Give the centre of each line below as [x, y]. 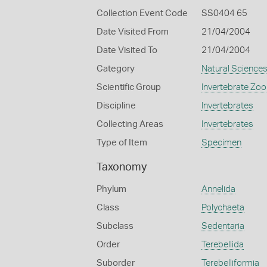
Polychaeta [223, 208]
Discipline [116, 106]
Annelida [218, 189]
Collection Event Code [142, 13]
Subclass [115, 226]
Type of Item [122, 143]
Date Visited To [127, 50]
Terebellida [222, 245]
